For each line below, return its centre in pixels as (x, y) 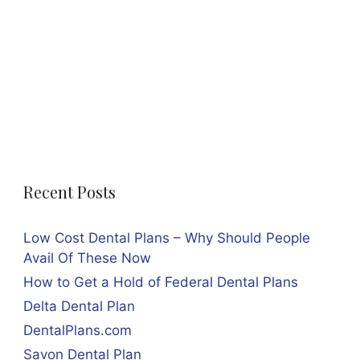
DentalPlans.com (77, 330)
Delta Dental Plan (79, 306)
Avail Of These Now (87, 258)
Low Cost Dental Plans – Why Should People (166, 238)
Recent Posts (69, 192)
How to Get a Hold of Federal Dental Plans (160, 282)
